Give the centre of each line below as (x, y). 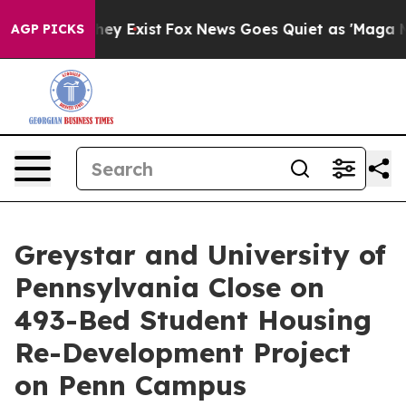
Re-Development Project (183, 353)
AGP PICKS (48, 29)
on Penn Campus (130, 385)
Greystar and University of (200, 255)
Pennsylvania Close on (169, 287)
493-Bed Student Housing (193, 320)
